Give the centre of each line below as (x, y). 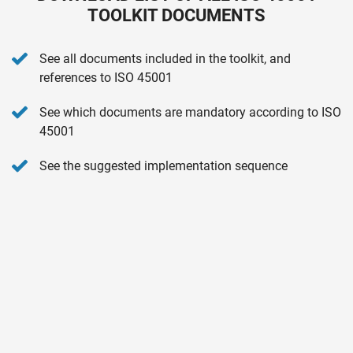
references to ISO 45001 (106, 77)
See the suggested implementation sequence (163, 165)
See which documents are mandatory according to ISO (190, 112)
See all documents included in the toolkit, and (165, 58)
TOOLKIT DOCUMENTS (176, 15)
